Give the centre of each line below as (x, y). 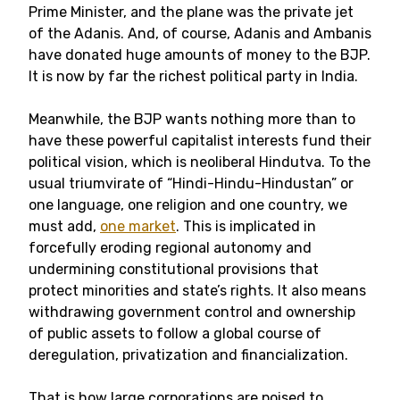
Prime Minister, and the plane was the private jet (191, 12)
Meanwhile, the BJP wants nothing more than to (192, 119)
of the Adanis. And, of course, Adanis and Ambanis (200, 33)
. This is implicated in (246, 226)
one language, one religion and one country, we (188, 205)
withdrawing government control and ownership (192, 312)
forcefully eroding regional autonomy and (170, 248)
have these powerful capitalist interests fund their (200, 141)
